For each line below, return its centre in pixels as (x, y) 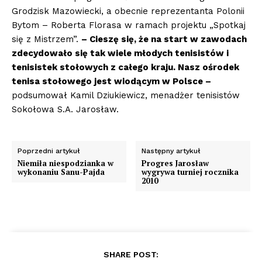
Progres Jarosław (175, 163)
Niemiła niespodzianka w (65, 163)
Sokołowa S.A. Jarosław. (65, 110)
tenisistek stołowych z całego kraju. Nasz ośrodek (125, 68)
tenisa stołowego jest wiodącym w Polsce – (111, 82)
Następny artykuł (171, 151)
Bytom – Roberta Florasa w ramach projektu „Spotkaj (129, 25)
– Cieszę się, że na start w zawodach (164, 39)
